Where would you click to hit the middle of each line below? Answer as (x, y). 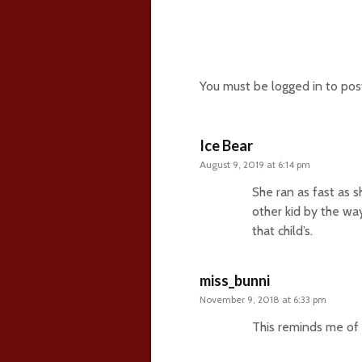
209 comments (270, 40)
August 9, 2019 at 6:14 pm (255, 164)
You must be (236, 86)
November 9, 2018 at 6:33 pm (263, 299)
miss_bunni (235, 280)
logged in (297, 86)
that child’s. (282, 230)
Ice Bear (226, 145)
